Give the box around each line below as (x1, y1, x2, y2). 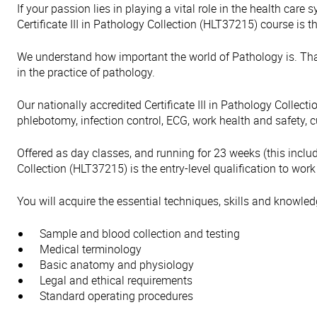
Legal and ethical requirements (40, 272, 192, 288)
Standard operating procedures (40, 288, 193, 304)
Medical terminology (40, 241, 142, 257)
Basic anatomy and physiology (40, 257, 194, 272)
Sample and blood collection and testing (40, 226, 240, 241)
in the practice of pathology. (17, 64, 155, 80)
